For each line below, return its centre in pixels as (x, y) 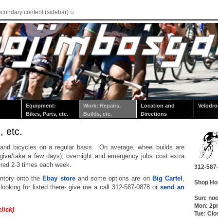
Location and (158, 106)
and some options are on (114, 178)
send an (172, 187)
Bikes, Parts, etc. (47, 114)
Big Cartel (167, 178)
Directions (154, 114)
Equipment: (41, 106)
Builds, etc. (98, 114)
